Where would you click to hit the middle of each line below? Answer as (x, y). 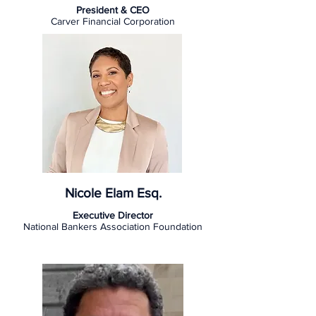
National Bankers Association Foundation (113, 226)
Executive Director (113, 215)
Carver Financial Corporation (113, 21)
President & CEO (113, 10)
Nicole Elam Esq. (113, 193)
